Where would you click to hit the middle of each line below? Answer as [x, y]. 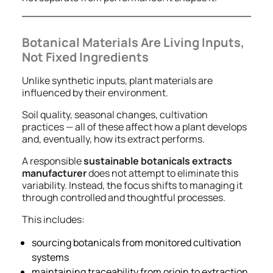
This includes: [53, 219]
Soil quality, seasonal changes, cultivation [115, 114]
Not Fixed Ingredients [85, 57]
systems [50, 257]
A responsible [53, 161]
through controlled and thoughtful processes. [124, 197]
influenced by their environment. [95, 92]
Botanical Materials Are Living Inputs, [133, 42]
